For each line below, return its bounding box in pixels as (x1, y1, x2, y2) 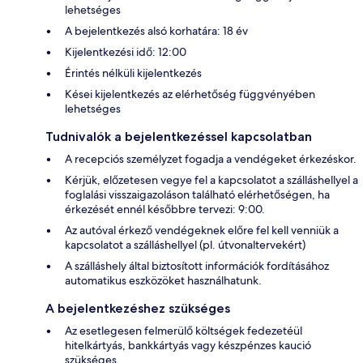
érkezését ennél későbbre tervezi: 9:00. (65, 201, 265, 216)
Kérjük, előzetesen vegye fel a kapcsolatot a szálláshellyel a (65, 172, 358, 187)
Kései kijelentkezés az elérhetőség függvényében (65, 86, 315, 101)
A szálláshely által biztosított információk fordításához (65, 258, 329, 273)
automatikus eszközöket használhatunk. (65, 272, 262, 288)
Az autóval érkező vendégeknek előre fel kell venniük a (65, 222, 339, 237)
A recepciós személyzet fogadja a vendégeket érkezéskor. (65, 151, 357, 166)
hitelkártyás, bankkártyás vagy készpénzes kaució (65, 337, 311, 352)
